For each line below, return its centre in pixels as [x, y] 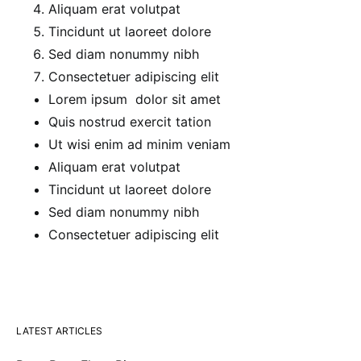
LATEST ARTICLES [59, 331]
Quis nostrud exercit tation [130, 122]
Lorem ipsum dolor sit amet [135, 99]
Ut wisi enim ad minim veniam [139, 144]
